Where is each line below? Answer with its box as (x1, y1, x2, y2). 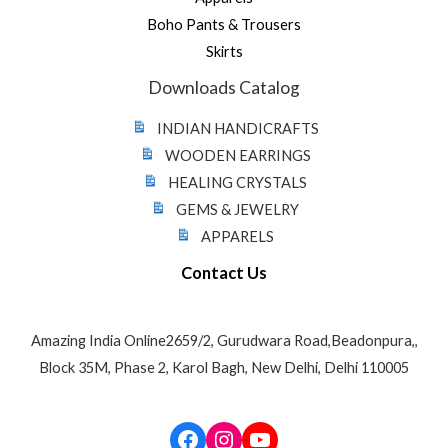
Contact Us (181, 263, 267, 283)
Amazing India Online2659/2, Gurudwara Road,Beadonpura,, (30, 331, 418, 349)
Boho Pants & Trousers (147, 15, 301, 33)
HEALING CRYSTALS (168, 174, 308, 192)
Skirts (205, 42, 243, 60)
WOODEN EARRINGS (164, 147, 311, 165)
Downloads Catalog (148, 76, 300, 98)
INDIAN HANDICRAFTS (156, 120, 319, 138)
